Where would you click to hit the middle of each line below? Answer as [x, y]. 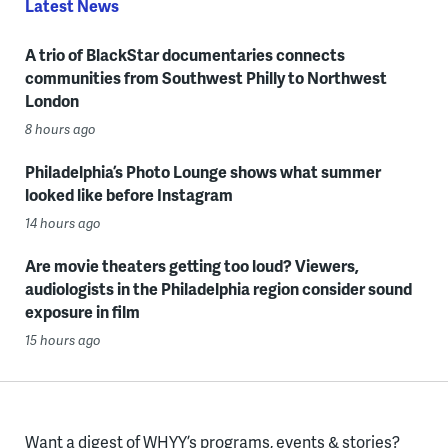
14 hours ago [62, 223]
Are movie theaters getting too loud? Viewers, [191, 266]
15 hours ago [62, 340]
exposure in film [82, 312]
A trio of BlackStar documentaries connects [184, 55]
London [51, 101]
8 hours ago [60, 129]
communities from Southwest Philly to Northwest [205, 78]
